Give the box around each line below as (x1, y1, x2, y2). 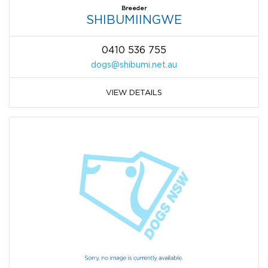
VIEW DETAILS (106, 88, 162, 97)
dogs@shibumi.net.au (91, 60, 177, 69)
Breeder (121, 5, 147, 12)
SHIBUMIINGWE (86, 13, 182, 26)
